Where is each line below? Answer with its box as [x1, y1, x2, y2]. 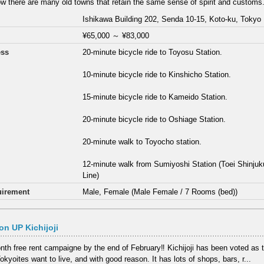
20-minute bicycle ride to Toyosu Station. [82, 47, 223, 57]
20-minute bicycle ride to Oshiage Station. [82, 114, 226, 124]
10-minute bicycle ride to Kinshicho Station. [82, 70, 232, 79]
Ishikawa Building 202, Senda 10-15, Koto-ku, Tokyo [82, 14, 262, 24]
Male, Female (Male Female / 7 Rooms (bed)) [82, 187, 238, 196]
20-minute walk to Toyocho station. [82, 137, 202, 146]
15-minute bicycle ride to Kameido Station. [82, 92, 228, 101]
